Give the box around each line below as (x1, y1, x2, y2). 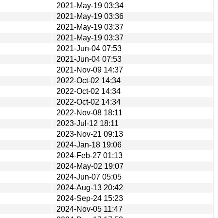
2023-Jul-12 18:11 (56, 119, 119, 127)
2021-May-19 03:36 (56, 12, 124, 20)
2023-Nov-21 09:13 (56, 129, 123, 138)
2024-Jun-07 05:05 (56, 172, 122, 181)
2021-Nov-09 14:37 (56, 65, 123, 74)
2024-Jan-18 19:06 (56, 140, 122, 149)
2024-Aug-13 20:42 (56, 183, 123, 192)
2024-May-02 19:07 (56, 162, 124, 170)
